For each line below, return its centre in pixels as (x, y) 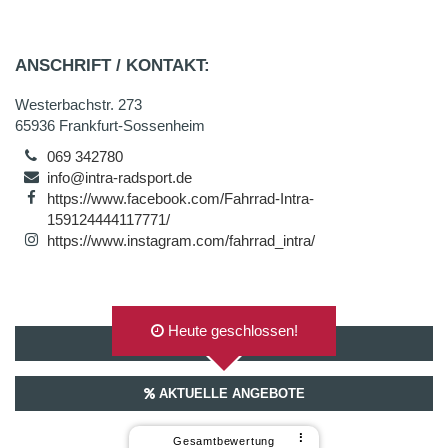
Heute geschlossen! (230, 330)
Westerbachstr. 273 (78, 104)
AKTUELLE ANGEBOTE (229, 393)
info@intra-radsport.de (120, 177)
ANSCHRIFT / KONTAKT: (112, 65)
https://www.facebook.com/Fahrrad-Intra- (181, 198)
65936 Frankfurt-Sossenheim (110, 125)
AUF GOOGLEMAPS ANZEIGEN (224, 343)
